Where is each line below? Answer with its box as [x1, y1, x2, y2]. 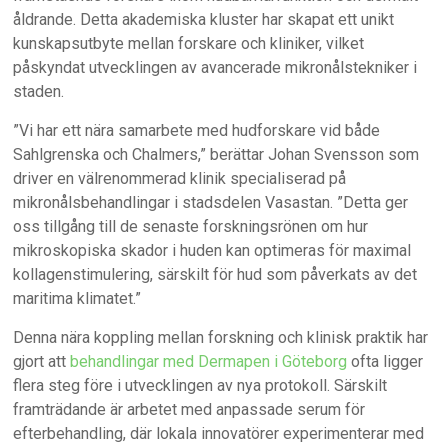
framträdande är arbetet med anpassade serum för [13, 400, 366, 420]
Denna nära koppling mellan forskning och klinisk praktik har [13, 328, 429, 348]
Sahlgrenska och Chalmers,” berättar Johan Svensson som [13, 145, 420, 165]
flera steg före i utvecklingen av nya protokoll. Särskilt [13, 376, 388, 396]
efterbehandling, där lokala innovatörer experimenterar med [13, 424, 425, 444]
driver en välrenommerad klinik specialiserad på [13, 169, 347, 189]
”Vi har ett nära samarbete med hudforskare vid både [13, 121, 381, 141]
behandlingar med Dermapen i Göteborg [70, 352, 348, 372]
